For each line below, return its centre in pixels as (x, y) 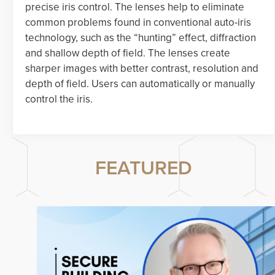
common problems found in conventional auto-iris (138, 22)
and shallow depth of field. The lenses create (128, 53)
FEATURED (144, 168)
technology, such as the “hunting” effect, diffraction (141, 37)
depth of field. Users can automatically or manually (140, 83)
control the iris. (59, 99)
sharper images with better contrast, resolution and (142, 68)
